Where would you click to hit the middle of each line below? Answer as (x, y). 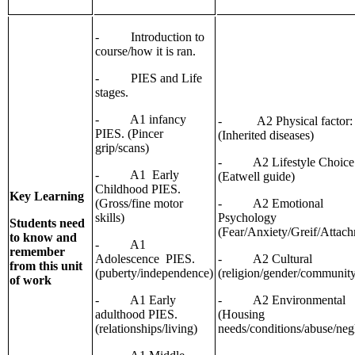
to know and (44, 238)
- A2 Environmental (282, 300)
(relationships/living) (146, 329)
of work (31, 281)
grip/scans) (122, 148)
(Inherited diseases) (266, 136)
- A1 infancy (141, 120)
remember (38, 252)
